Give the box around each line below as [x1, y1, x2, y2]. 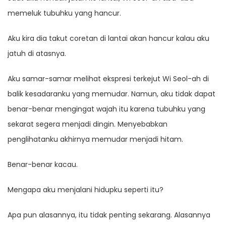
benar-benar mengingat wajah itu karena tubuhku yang [8, 104, 205, 115]
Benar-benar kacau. [8, 159, 78, 170]
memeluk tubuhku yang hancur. [8, 8, 121, 19]
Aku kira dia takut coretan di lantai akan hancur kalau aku [8, 33, 209, 44]
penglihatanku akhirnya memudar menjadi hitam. [8, 134, 183, 145]
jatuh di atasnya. [8, 48, 66, 59]
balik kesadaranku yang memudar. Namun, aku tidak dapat [8, 89, 215, 99]
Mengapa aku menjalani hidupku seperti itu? [8, 185, 163, 195]
